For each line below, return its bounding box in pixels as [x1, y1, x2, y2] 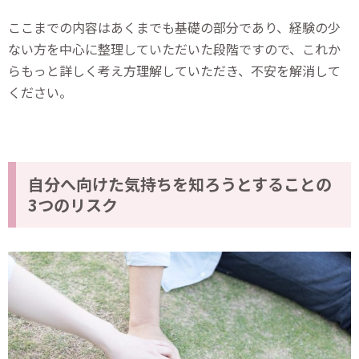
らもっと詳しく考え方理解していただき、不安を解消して [8, 60, 341, 80]
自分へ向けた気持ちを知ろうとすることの [28, 171, 332, 196]
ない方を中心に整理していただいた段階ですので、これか [8, 38, 341, 58]
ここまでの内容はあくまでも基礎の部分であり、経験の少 [8, 17, 341, 37]
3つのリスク [28, 192, 118, 216]
